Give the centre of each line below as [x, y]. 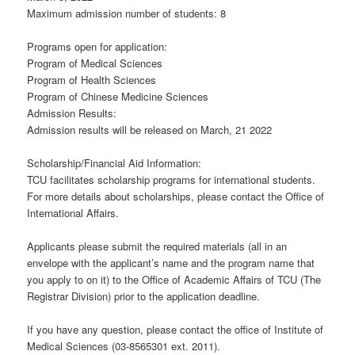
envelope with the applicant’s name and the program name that [171, 263]
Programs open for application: [97, 47]
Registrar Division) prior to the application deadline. [144, 296]
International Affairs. [73, 213]
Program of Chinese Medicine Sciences [118, 97]
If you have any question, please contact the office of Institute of [176, 330]
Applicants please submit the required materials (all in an [157, 246]
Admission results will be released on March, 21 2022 [150, 130]
